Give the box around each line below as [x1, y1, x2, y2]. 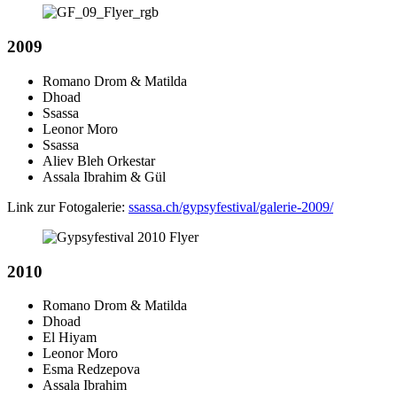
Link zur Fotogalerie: [7, 198, 128, 214]
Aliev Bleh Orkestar [43, 152, 155, 168]
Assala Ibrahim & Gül [43, 168, 166, 184]
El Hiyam [43, 330, 97, 346]
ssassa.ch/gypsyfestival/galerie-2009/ [128, 198, 333, 214]
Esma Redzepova [43, 362, 140, 378]
